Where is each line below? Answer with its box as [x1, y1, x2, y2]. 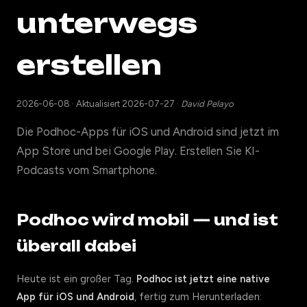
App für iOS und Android [16, 291, 134, 303]
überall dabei [16, 237, 136, 255]
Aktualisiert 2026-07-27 [76, 99, 177, 109]
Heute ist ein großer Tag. [16, 273, 136, 285]
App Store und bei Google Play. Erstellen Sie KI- [16, 144, 260, 158]
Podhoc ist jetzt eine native [136, 273, 270, 285]
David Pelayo [181, 99, 234, 109]
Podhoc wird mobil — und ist [16, 211, 278, 229]
